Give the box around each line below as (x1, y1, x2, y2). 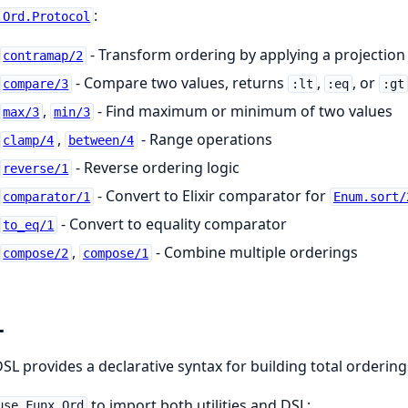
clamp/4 (3, 132, 55, 148)
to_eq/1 (3, 217, 55, 232)
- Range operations (137, 128, 272, 149)
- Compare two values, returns (72, 72, 289, 93)
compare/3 (3, 76, 69, 91)
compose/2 (3, 245, 69, 260)
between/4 (67, 132, 134, 148)
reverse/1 (3, 160, 69, 176)
